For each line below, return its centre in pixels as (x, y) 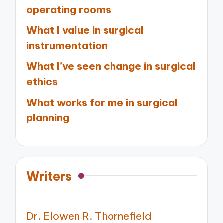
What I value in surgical (85, 30)
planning (48, 117)
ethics (42, 82)
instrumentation (67, 45)
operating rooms (69, 9)
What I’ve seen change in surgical (111, 66)
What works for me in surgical (102, 102)
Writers (49, 176)
